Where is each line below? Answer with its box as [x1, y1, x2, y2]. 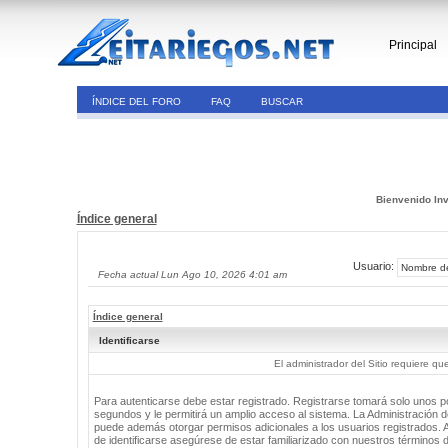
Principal [389, 38, 437, 52]
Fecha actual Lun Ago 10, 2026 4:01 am [97, 269, 287, 280]
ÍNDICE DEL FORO [91, 96, 181, 107]
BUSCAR [260, 96, 303, 107]
